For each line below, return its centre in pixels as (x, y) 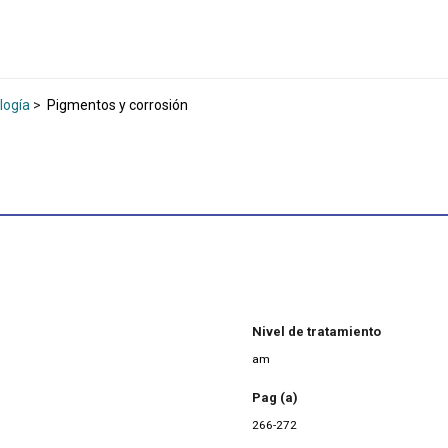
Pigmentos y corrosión (116, 104)
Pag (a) (275, 398)
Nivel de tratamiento (316, 331)
